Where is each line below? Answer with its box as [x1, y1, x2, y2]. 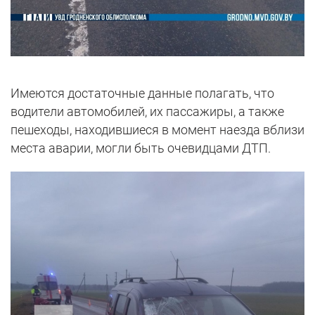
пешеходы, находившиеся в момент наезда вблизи [11, 122, 304, 137]
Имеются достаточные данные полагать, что [11, 85, 274, 101]
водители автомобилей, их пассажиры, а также [11, 103, 284, 119]
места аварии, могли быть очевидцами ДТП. [11, 140, 271, 155]
